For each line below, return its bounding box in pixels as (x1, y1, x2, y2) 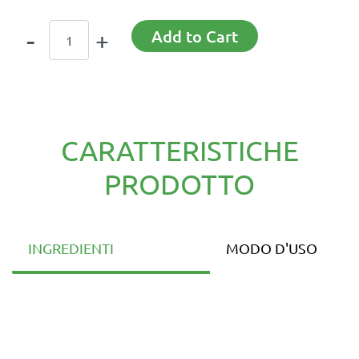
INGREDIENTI (28, 240, 114, 257)
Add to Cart (151, 26, 238, 46)
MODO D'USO (226, 240, 317, 257)
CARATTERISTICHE (60, 134, 299, 167)
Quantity (11, 21, 61, 38)
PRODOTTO (104, 167, 255, 201)
